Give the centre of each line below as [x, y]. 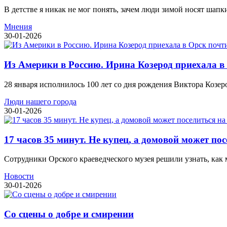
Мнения [18, 27]
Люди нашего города [40, 101]
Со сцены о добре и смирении [69, 214]
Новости [19, 176]
